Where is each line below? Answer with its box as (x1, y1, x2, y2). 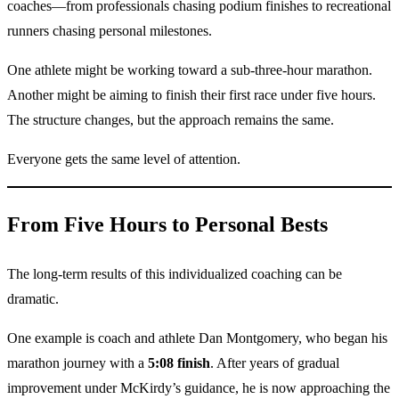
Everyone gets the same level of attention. (7, 151, 240, 167)
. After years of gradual (210, 354, 339, 370)
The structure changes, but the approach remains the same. (7, 112, 334, 128)
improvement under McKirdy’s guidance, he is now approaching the (7, 379, 390, 395)
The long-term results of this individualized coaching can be (7, 265, 342, 281)
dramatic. (7, 290, 59, 306)
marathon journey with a (7, 354, 148, 370)
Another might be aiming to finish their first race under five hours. (7, 87, 376, 103)
